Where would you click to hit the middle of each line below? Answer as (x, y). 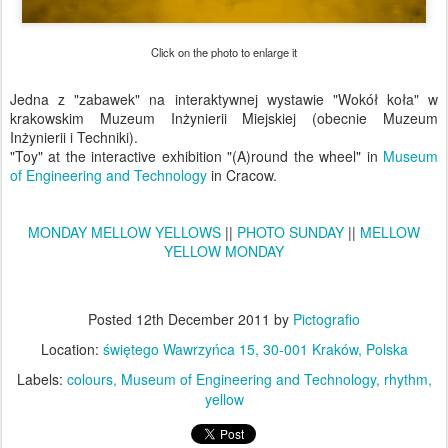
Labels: (41, 379)
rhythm (405, 379)
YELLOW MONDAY (224, 251)
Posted (112, 319)
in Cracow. (242, 175)
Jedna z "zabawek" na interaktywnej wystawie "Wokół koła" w (224, 99)
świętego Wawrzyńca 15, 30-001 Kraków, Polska (255, 349)
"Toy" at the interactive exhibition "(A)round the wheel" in (196, 156)
